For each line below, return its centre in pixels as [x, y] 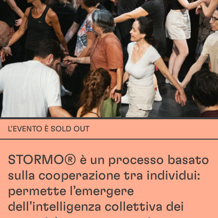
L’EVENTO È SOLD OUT [49, 129]
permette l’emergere [71, 191]
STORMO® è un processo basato [109, 160]
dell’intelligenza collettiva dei [96, 207]
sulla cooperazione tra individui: [104, 175]
